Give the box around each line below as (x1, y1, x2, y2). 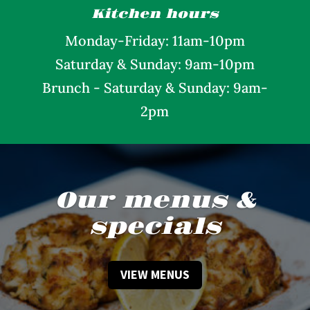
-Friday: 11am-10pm (117, 32, 245, 49)
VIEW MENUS (120, 266, 190, 283)
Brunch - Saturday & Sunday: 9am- (42, 79, 268, 96)
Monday (64, 32, 118, 49)
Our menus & (55, 187, 255, 215)
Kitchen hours (91, 6, 219, 22)
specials (89, 213, 221, 241)
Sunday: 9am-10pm (129, 55, 255, 73)
